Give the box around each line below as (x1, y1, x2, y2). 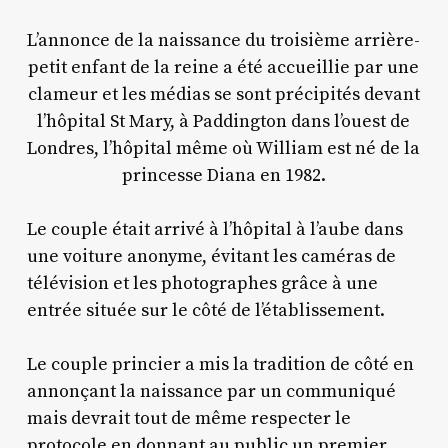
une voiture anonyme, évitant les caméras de (26, 244, 396, 268)
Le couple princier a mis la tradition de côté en (26, 352, 414, 376)
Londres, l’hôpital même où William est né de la (27, 136, 421, 160)
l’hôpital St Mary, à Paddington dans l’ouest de (37, 109, 411, 133)
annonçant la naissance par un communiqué (26, 379, 396, 403)
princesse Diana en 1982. (121, 163, 326, 187)
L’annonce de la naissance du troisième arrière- (27, 28, 421, 52)
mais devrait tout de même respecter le (26, 406, 351, 430)
